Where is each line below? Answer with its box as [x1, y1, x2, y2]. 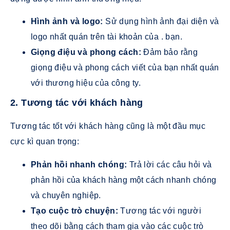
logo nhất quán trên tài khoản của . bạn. [31, 32, 182, 42]
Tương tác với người [118, 206, 201, 215]
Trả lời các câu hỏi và [127, 160, 212, 169]
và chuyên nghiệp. [31, 190, 101, 200]
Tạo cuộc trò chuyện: [31, 206, 118, 215]
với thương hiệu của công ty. [31, 79, 141, 88]
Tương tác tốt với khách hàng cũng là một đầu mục [10, 122, 206, 131]
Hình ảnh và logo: [31, 17, 103, 26]
